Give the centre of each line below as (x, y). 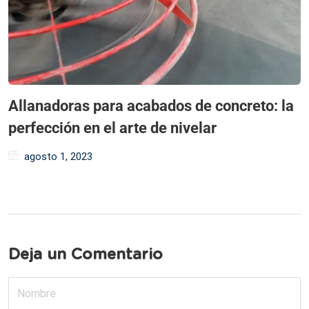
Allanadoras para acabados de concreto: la (151, 106)
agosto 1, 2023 (58, 157)
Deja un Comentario (86, 255)
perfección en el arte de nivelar (112, 128)
